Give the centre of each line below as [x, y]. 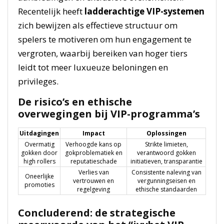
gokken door [39, 152]
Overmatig [39, 144]
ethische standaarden [166, 189]
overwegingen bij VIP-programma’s [109, 113]
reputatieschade [93, 161]
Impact [93, 133]
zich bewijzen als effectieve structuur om [98, 25]
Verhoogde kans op [93, 144]
